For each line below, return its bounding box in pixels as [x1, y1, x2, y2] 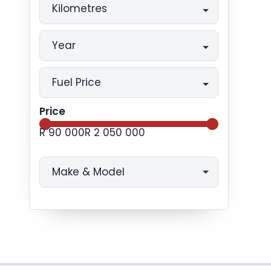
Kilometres [52, 1, 107, 16]
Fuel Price [52, 75, 101, 90]
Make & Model [52, 165, 125, 179]
